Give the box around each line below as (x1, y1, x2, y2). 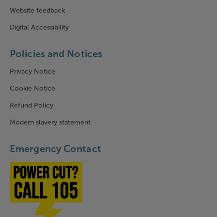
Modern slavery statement (10, 118, 91, 126)
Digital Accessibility (10, 23, 69, 31)
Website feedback (10, 6, 65, 15)
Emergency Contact (10, 143, 101, 155)
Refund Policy (10, 101, 53, 109)
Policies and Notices (10, 48, 102, 60)
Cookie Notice (10, 84, 55, 93)
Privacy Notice (10, 67, 55, 76)
